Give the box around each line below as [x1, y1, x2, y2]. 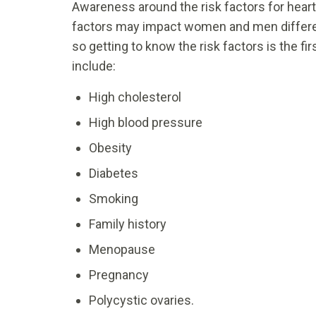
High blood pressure [89, 115, 202, 130]
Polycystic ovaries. [89, 293, 194, 308]
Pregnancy [89, 267, 149, 283]
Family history [89, 217, 166, 232]
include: [72, 59, 116, 74]
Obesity [89, 140, 132, 156]
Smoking [89, 191, 138, 207]
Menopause [89, 242, 155, 257]
